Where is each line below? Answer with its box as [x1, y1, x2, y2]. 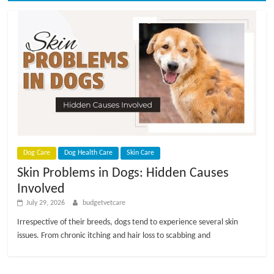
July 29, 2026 [26, 199, 65, 207]
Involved [17, 182, 65, 196]
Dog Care [23, 149, 51, 157]
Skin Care [127, 149, 155, 157]
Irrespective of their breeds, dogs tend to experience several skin [17, 217, 239, 227]
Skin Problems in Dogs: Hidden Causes [17, 166, 229, 180]
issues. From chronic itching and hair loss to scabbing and [17, 231, 211, 240]
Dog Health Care [64, 149, 113, 157]
